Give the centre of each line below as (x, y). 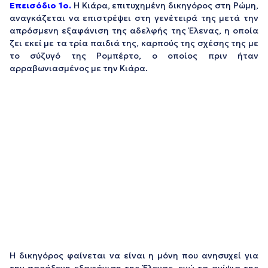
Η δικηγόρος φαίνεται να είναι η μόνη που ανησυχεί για (134, 255)
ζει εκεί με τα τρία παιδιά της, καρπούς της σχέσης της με (134, 43)
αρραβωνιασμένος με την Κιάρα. (79, 68)
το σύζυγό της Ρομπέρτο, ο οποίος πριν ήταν (134, 56)
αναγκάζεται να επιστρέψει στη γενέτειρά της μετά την (134, 18)
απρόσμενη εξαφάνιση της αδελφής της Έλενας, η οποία (134, 31)
